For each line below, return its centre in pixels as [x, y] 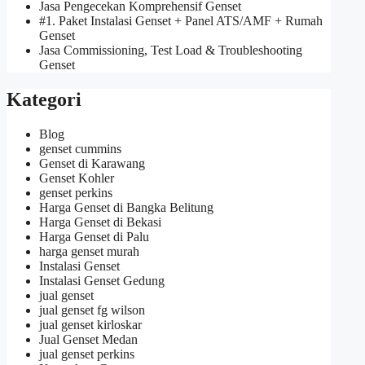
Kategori [44, 99]
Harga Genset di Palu [94, 236]
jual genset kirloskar [90, 324]
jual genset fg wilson [92, 310]
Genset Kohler [77, 178]
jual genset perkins [87, 354]
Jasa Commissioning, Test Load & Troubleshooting [171, 50]
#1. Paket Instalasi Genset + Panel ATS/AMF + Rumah [181, 20]
